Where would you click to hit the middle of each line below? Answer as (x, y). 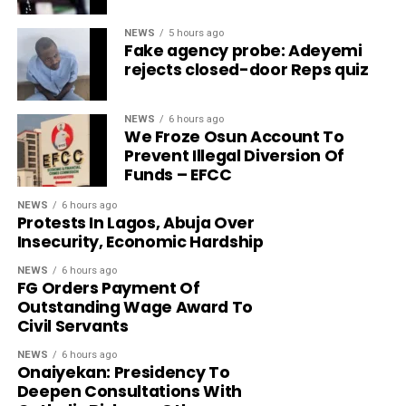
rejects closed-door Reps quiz (246, 70)
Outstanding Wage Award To (135, 308)
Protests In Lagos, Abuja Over (135, 223)
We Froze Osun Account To (234, 137)
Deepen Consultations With (129, 392)
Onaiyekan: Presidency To (123, 373)
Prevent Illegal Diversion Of (234, 156)
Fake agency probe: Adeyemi (243, 51)
